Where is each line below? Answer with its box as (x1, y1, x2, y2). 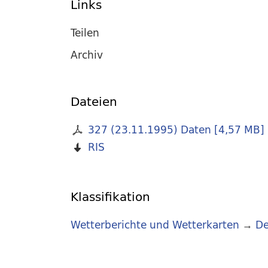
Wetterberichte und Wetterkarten (71, 216, 239, 234)
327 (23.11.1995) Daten (87, 121, 211, 139)
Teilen (71, 23, 99, 41)
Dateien (71, 91, 117, 112)
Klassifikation (71, 186, 150, 208)
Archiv (71, 45, 103, 63)
